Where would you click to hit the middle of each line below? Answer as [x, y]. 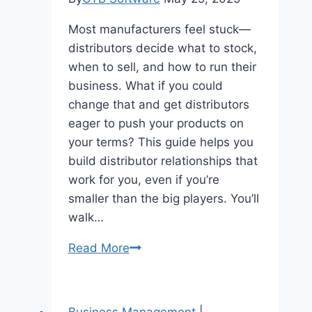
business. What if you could [145, 85]
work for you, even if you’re [143, 179]
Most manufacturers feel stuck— [159, 29]
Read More [99, 248]
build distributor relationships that [163, 161]
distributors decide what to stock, [162, 48]
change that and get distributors [158, 104]
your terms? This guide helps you [161, 142]
